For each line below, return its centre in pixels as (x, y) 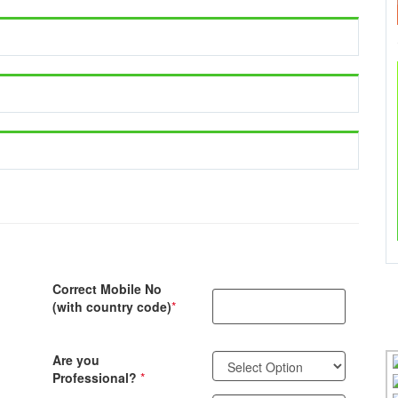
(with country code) (112, 306)
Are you (76, 360)
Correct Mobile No (107, 289)
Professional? (96, 378)
